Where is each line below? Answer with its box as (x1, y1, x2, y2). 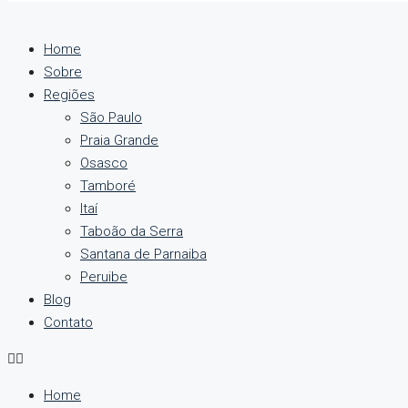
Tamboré (80, 178, 136, 194)
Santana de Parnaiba (80, 246, 207, 262)
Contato (44, 314, 93, 331)
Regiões (44, 87, 95, 103)
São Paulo (80, 109, 142, 126)
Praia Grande (80, 132, 158, 148)
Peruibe (80, 269, 127, 285)
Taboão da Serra (80, 223, 183, 240)
